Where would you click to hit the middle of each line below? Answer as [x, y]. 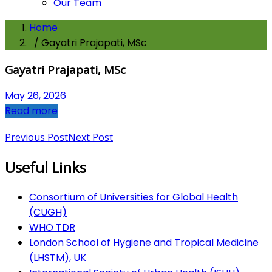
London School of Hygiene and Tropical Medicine [144, 242]
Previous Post [36, 138]
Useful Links [46, 168]
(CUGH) [48, 212]
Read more [31, 111]
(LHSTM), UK [59, 257]
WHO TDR [52, 227]
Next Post [90, 138]
